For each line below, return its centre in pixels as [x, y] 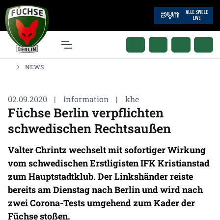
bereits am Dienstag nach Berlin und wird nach [105, 190]
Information [86, 99]
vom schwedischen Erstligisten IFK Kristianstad [109, 163]
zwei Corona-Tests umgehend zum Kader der [101, 203]
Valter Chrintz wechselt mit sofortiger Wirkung [107, 150]
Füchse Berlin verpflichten [86, 112]
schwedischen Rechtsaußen [89, 128]
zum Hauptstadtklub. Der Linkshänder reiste [100, 177]
